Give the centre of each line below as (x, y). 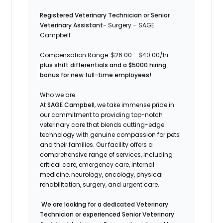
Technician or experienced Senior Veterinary (107, 214)
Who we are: (58, 95)
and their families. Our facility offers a (97, 144)
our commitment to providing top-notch (102, 114)
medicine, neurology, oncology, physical (102, 174)
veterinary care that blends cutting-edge (102, 124)
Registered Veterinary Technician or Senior (105, 15)
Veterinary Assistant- (73, 25)
